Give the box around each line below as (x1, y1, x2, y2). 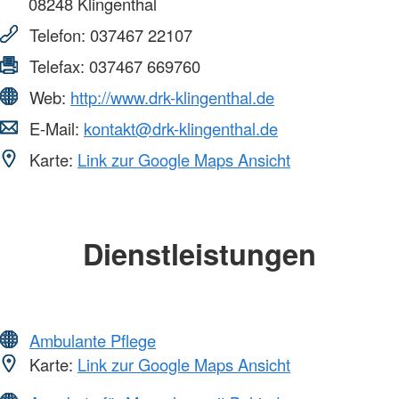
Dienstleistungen (83, 232, 316, 275)
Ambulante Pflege (29, 328, 156, 352)
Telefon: (25, 23, 90, 47)
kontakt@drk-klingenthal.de (84, 117, 278, 141)
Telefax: (25, 54, 89, 78)
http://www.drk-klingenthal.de (70, 85, 274, 110)
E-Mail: (25, 117, 84, 141)
